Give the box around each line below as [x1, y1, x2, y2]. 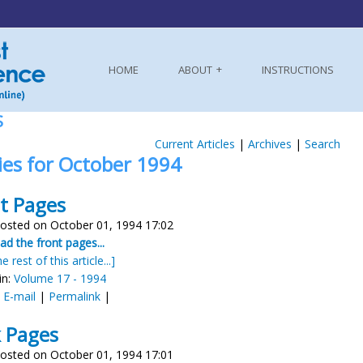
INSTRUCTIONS [262, 62, 334, 77]
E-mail [3, 288, 36, 304]
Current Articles [154, 136, 235, 152]
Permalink [49, 288, 100, 304]
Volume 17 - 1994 [14, 271, 106, 286]
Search [304, 136, 340, 152]
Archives [247, 136, 292, 152]
